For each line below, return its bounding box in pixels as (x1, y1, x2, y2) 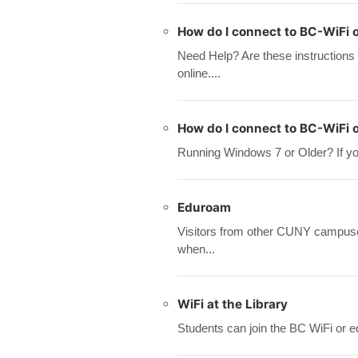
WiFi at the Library (177, 296, 288, 312)
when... (177, 242, 215, 256)
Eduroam (177, 200, 231, 215)
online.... (177, 66, 221, 80)
